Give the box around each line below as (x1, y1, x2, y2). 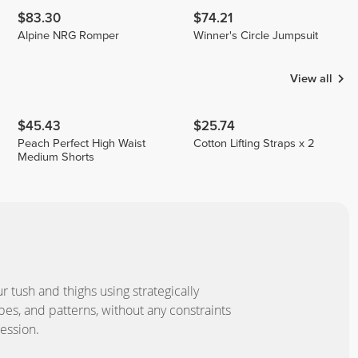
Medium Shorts (18, 149, 95, 164)
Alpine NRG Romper (18, 28, 120, 42)
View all (290, 71, 333, 86)
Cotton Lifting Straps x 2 (193, 136, 316, 150)
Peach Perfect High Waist (18, 136, 146, 150)
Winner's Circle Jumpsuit (193, 28, 319, 42)
